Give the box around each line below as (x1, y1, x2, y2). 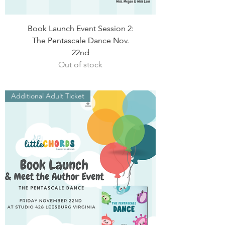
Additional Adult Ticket (11, 91, 84, 100)
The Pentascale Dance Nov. (32, 36, 129, 45)
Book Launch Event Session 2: (27, 24, 134, 33)
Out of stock (58, 60, 102, 69)
